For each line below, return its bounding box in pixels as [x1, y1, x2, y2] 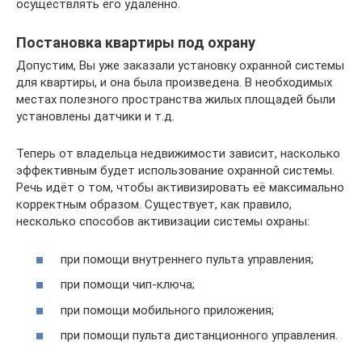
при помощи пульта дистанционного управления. [61, 328, 338, 343]
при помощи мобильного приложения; [61, 302, 274, 318]
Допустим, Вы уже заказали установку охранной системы [16, 58, 344, 74]
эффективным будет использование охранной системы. [16, 163, 335, 179]
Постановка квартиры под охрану [16, 34, 255, 52]
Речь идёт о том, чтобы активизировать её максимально [16, 180, 344, 196]
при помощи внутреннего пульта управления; [61, 251, 314, 267]
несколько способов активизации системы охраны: [16, 214, 309, 229]
